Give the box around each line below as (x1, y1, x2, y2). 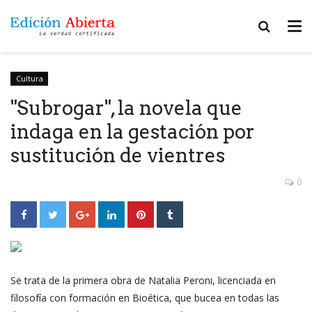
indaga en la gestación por (10, 119, 255, 143)
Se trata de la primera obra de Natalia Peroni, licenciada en (10, 273, 276, 287)
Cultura (15, 73, 43, 84)
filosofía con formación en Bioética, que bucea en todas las (10, 290, 279, 304)
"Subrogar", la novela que (10, 95, 242, 120)
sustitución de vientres (10, 143, 225, 167)
